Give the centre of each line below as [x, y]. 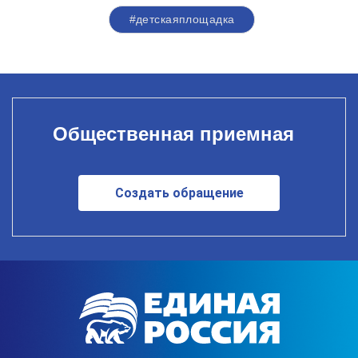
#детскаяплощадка [182, 19]
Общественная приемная [173, 133]
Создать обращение [179, 193]
